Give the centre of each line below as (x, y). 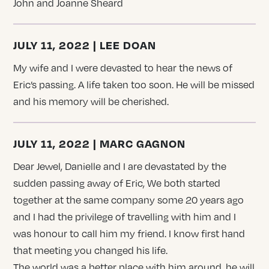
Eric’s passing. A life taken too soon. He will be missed (134, 84)
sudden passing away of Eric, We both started (117, 183)
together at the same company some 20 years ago (129, 200)
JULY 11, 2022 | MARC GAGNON (100, 143)
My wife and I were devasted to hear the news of (123, 68)
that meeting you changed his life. (91, 250)
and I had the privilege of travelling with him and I (125, 216)
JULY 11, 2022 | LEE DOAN (85, 44)
